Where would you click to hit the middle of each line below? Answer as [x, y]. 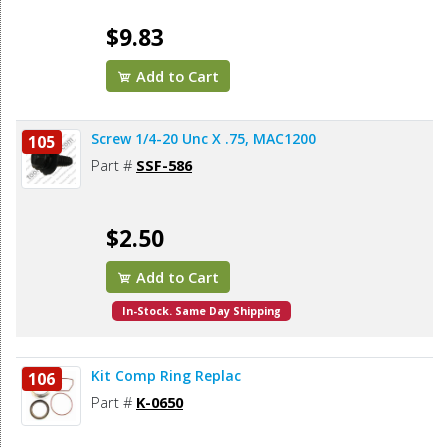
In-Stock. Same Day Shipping [202, 311]
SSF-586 [164, 165]
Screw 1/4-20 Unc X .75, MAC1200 [203, 139]
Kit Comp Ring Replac [166, 376]
